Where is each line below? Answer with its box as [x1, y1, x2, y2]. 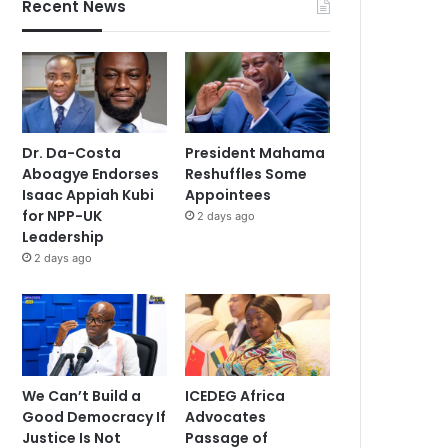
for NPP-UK [22, 206, 103, 227]
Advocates [185, 406, 267, 427]
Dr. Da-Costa [22, 143, 122, 164]
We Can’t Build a [22, 385, 142, 406]
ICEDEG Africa [185, 385, 286, 406]
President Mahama [185, 143, 326, 164]
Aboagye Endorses [22, 164, 160, 185]
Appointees [185, 185, 272, 206]
